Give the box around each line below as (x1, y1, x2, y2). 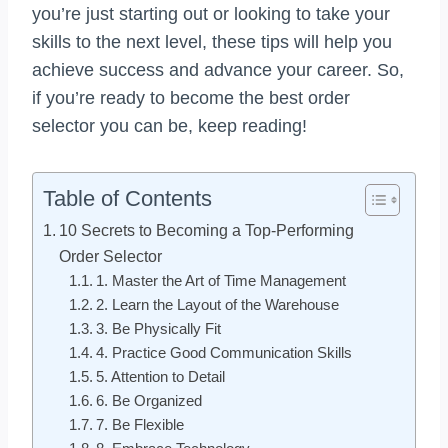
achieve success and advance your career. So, (32, 60, 404, 81)
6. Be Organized (95, 393, 202, 410)
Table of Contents (43, 186, 212, 212)
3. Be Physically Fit (95, 321, 221, 338)
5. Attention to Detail (95, 369, 225, 386)
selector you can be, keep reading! (32, 116, 307, 137)
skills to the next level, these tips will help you (32, 32, 392, 53)
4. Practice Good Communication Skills (95, 345, 352, 362)
